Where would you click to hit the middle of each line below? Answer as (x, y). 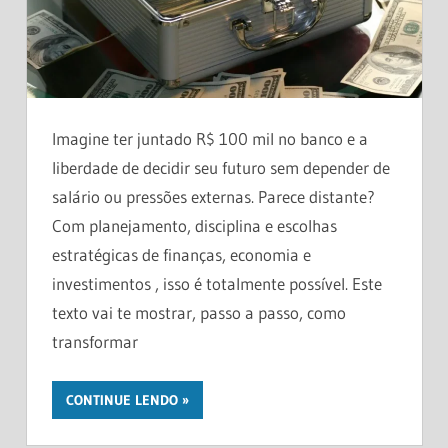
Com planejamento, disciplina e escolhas (194, 225)
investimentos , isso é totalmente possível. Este (217, 283)
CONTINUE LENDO (122, 400)
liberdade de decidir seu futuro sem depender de (221, 167)
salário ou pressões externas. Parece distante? (213, 196)
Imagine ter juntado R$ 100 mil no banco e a (210, 138)
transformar (95, 341)
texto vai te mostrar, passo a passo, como (199, 312)
